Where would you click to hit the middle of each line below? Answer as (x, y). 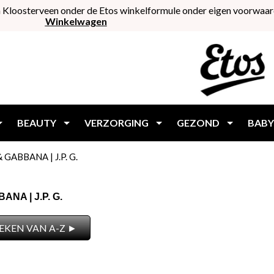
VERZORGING (117, 123)
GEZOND (198, 123)
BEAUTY (37, 123)
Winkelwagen (76, 21)
